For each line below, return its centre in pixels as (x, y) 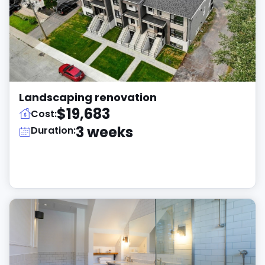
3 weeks (104, 132)
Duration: (53, 130)
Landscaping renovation (88, 97)
